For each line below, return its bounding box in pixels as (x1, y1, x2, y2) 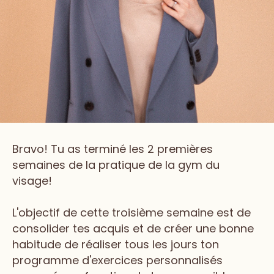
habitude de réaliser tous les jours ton (12, 237, 219, 253)
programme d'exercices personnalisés (12, 253, 223, 268)
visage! (12, 173, 52, 189)
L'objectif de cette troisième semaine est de (12, 205, 251, 221)
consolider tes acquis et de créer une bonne (12, 221, 254, 237)
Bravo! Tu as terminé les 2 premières (12, 141, 213, 157)
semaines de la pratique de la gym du (12, 157, 220, 173)
